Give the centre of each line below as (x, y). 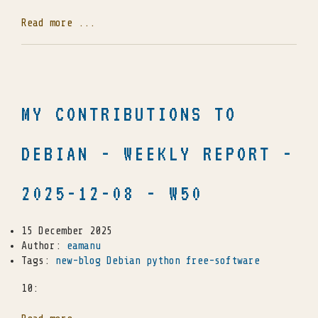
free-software (223, 261)
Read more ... (58, 23)
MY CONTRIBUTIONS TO (129, 114)
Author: (44, 246)
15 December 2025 (67, 231)
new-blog (78, 261)
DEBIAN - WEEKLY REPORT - (158, 154)
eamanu (84, 246)
